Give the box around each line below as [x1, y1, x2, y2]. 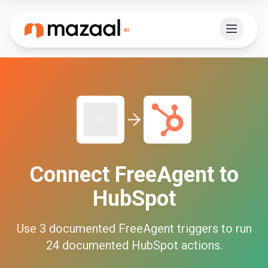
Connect [29, 162, 115, 187]
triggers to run [173, 221, 252, 236]
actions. [178, 238, 223, 252]
